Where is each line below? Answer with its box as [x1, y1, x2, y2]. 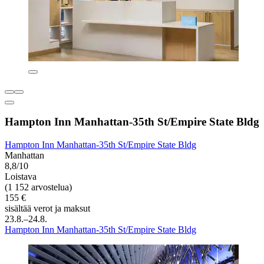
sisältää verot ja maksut [5, 203, 90, 213]
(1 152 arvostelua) [5, 181, 72, 192]
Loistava [5, 171, 37, 181]
